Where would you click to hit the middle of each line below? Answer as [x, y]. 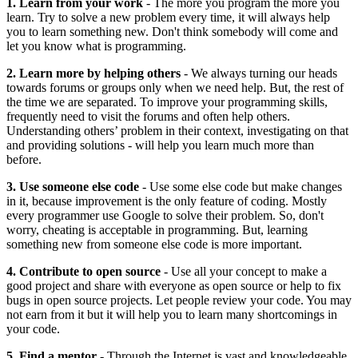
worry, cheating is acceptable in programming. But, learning [157, 229]
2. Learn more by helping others [93, 73]
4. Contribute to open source [84, 271]
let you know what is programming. [96, 46]
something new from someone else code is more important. [154, 244]
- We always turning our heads [259, 73]
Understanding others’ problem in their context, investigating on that [177, 130]
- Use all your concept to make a [244, 271]
